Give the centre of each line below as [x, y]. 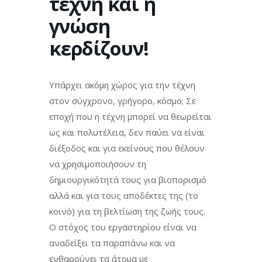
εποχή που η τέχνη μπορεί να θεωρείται [130, 116]
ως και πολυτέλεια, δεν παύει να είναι [127, 132]
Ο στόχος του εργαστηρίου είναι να [123, 227]
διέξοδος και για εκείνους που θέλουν [127, 148]
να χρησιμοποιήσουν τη [98, 163]
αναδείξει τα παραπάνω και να [112, 242]
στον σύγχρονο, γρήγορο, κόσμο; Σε [123, 100]
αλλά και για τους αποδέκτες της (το [124, 195]
